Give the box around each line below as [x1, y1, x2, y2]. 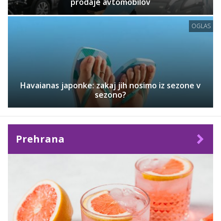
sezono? [95, 89, 126, 101]
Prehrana [16, 132, 65, 146]
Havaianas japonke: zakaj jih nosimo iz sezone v [20, 80, 201, 91]
